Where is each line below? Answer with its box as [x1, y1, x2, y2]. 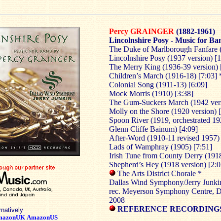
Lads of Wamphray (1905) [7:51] [109, 143, 212, 151]
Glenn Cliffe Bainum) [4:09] [109, 125, 198, 133]
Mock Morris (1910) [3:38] [109, 89, 193, 98]
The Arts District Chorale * [115, 169, 202, 178]
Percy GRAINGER [109, 27, 174, 36]
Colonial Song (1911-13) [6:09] [109, 80, 207, 89]
